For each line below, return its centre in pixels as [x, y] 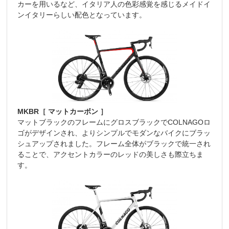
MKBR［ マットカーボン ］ [63, 112]
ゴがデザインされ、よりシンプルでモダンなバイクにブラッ [114, 133]
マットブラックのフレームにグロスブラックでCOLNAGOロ [114, 122]
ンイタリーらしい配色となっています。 [82, 15]
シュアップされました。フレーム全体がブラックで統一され [114, 144]
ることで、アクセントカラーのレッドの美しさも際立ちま [111, 155]
